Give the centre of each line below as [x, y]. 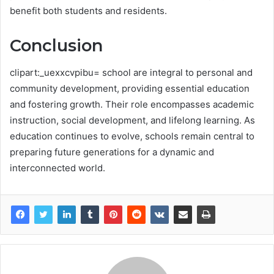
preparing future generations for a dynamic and [112, 152]
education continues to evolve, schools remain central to [132, 136]
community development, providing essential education [130, 89]
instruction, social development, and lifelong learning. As [132, 120]
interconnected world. [57, 168]
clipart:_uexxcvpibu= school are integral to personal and [131, 73]
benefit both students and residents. [88, 10]
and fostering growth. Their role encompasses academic [132, 105]
